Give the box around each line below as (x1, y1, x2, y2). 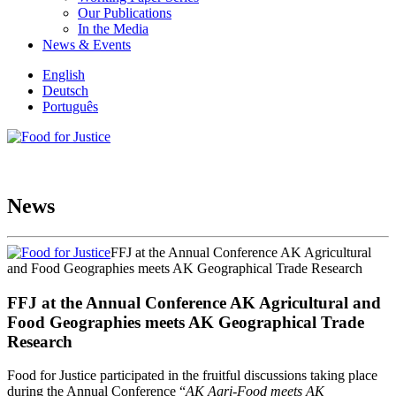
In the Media (78, 21, 148, 36)
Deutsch (42, 83, 88, 98)
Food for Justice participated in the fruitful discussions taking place (7, 368, 377, 384)
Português (42, 99, 98, 114)
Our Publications (78, 5, 171, 20)
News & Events (42, 37, 131, 52)
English (42, 67, 85, 82)
